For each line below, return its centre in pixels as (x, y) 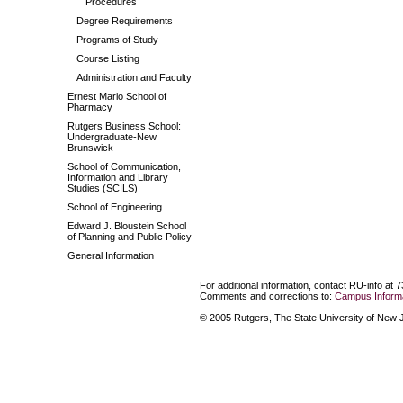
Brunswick (90, 148)
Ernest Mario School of (117, 96)
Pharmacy (90, 107)
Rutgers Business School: (124, 126)
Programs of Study (117, 40)
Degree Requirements (125, 21)
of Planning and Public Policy (130, 237)
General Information (111, 255)
